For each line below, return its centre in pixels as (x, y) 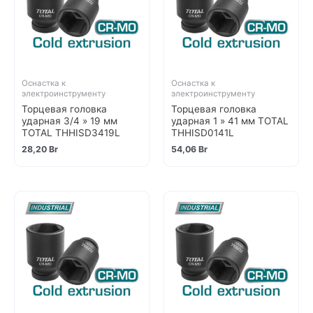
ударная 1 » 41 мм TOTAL (230, 121)
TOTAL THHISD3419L (71, 133)
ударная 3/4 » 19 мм (70, 121)
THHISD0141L (203, 133)
